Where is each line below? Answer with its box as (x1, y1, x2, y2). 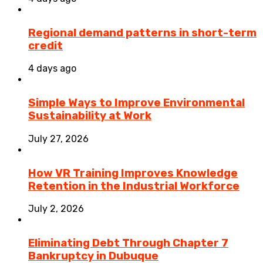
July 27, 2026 (28, 133, 89, 144)
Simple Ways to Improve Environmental (28, 96, 245, 110)
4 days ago (28, 63, 76, 75)
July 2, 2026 (28, 203, 84, 215)
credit (28, 39, 63, 52)
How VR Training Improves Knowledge (28, 166, 238, 180)
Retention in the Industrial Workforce (28, 179, 240, 193)
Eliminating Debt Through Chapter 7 (28, 237, 228, 250)
